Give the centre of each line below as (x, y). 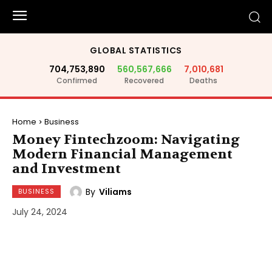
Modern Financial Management (122, 154)
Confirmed (77, 80)
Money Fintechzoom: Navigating (126, 140)
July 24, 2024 (40, 212)
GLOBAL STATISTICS (136, 50)
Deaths (203, 80)
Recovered (144, 80)
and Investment (66, 169)
